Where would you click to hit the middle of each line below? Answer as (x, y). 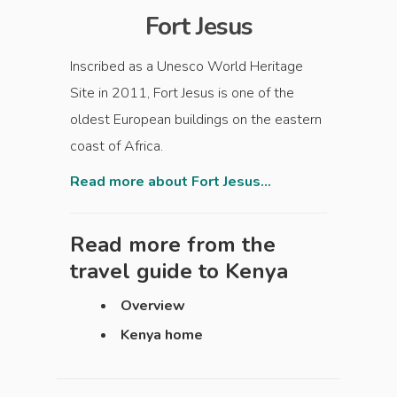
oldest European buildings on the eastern (196, 120)
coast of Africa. (117, 146)
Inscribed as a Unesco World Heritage (187, 66)
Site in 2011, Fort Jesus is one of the (182, 93)
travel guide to (148, 271)
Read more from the (173, 245)
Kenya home (162, 335)
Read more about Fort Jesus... (171, 182)
